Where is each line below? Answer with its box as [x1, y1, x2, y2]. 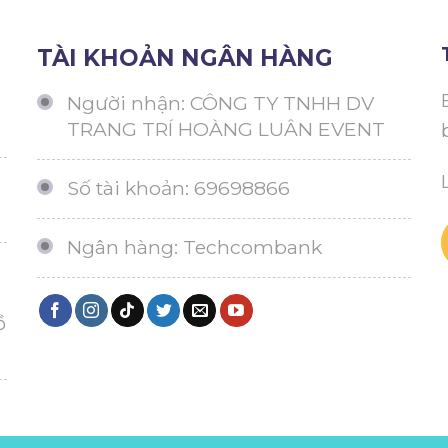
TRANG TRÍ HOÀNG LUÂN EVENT [67, 116, 386, 141]
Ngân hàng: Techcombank [67, 234, 323, 259]
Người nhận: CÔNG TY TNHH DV [67, 90, 375, 115]
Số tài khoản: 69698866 [67, 175, 291, 200]
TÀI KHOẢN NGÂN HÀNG [37, 43, 334, 72]
